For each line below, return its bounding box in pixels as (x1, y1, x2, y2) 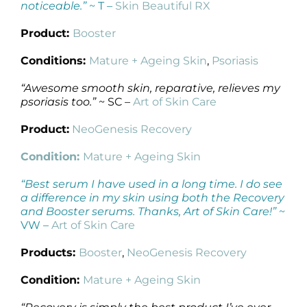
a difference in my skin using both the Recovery (21, 191, 284, 204)
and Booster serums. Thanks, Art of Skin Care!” (21, 204, 276, 218)
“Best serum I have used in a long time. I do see (21, 177, 282, 191)
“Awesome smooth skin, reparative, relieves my (21, 81, 280, 95)
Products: (21, 245, 79, 259)
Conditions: (21, 53, 89, 67)
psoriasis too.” (21, 95, 96, 108)
